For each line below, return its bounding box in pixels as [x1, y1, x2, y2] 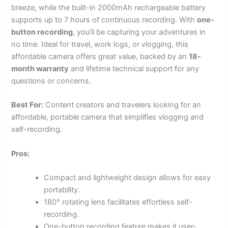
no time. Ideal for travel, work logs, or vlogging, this [11, 40, 189, 49]
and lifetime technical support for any [69, 64, 199, 74]
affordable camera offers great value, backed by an [11, 52, 189, 62]
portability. [44, 185, 80, 195]
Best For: [11, 100, 44, 110]
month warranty [11, 64, 69, 74]
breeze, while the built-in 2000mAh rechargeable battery [11, 3, 206, 13]
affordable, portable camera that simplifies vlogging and [11, 112, 204, 122]
